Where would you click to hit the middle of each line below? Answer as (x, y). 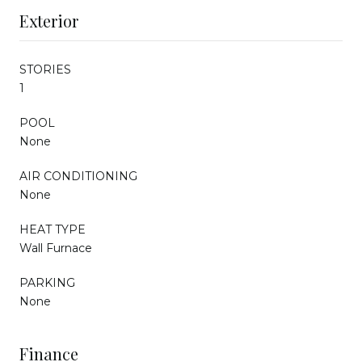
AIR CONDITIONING (78, 176)
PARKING (47, 282)
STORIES (45, 69)
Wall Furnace (56, 248)
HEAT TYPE (53, 229)
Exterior (49, 20)
